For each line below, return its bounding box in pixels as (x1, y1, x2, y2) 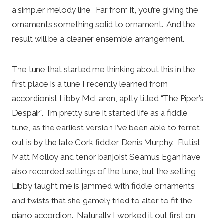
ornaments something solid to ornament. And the (12, 19, 195, 29)
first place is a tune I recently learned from (12, 78, 168, 89)
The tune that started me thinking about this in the (12, 64, 195, 74)
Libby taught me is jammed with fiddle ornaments (12, 181, 195, 191)
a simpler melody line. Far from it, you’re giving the (12, 4, 198, 15)
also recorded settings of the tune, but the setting (12, 166, 196, 176)
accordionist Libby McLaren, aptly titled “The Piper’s (12, 93, 203, 103)
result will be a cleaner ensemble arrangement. (12, 34, 184, 44)
